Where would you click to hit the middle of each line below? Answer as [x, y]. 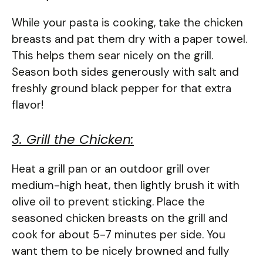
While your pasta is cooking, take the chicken [127, 22]
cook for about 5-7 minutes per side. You [119, 235]
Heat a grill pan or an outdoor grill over [111, 169]
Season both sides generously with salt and [125, 72]
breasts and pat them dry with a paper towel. [129, 39]
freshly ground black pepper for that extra [122, 88]
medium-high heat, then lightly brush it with [126, 186]
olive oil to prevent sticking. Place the [108, 202]
